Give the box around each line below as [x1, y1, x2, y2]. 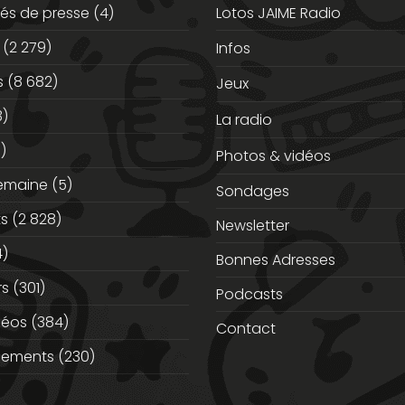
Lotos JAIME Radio [216, 2, 341, 24]
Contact [216, 317, 276, 339]
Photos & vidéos [216, 146, 331, 167]
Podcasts [216, 283, 283, 305]
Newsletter [216, 214, 289, 236]
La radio [216, 109, 272, 131]
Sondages [216, 180, 289, 202]
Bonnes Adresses [216, 249, 335, 270]
